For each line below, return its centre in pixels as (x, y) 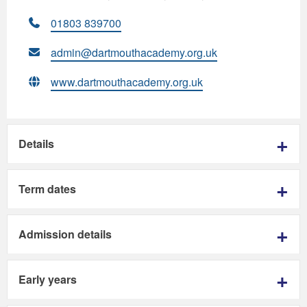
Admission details (65, 234)
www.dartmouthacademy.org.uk (127, 82)
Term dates (47, 188)
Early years (48, 279)
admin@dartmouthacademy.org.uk (134, 52)
